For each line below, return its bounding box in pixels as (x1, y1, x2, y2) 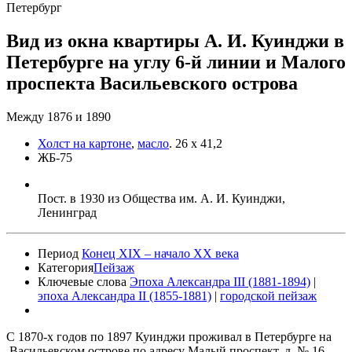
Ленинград (38, 205, 97, 219)
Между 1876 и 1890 (6, 109, 111, 123)
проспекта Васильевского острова (6, 72, 298, 93)
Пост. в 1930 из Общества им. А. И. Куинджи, (38, 191, 285, 205)
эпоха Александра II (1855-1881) (38, 288, 211, 302)
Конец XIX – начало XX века (82, 246, 239, 260)
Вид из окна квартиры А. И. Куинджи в (6, 30, 344, 51)
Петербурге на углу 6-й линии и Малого (6, 51, 346, 72)
